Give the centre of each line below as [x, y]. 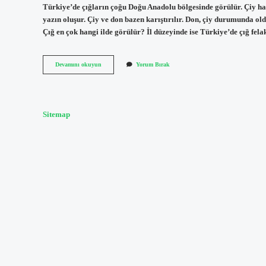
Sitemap [56, 114]
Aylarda [111, 81]
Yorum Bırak [153, 65]
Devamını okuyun [78, 65]
